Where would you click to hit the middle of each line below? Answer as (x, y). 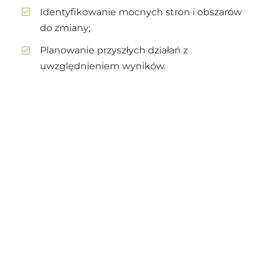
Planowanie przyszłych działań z (114, 50)
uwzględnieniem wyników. (103, 66)
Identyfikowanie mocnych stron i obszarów (141, 12)
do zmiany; (65, 28)
